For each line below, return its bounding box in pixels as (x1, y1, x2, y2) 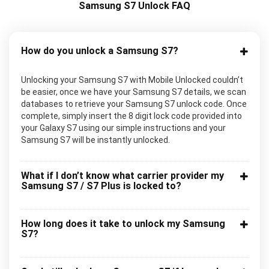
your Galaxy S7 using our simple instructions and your (21, 122, 226, 133)
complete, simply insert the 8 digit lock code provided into (21, 110, 242, 121)
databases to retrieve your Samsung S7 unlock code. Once (21, 98, 247, 109)
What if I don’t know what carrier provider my (21, 169, 224, 181)
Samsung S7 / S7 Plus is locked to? (21, 180, 181, 192)
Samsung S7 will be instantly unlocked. (21, 134, 170, 145)
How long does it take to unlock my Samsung (21, 217, 225, 229)
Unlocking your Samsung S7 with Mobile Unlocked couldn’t (21, 74, 243, 85)
